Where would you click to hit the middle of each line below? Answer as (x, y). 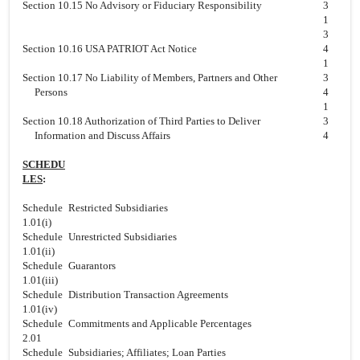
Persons (51, 92)
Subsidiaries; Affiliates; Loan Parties (147, 352)
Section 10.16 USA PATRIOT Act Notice (110, 49)
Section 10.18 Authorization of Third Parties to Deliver (141, 121)
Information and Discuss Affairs (102, 135)
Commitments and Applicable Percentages (160, 323)
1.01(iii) (40, 280)
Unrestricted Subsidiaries (123, 237)
